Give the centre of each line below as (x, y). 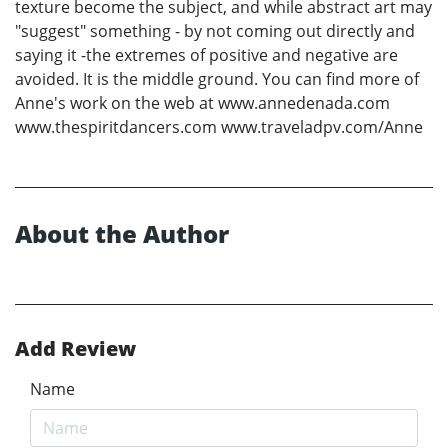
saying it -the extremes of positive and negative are (206, 54)
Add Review (75, 348)
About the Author (122, 233)
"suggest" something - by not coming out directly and (215, 30)
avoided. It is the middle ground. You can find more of (217, 78)
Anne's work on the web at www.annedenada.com (202, 102)
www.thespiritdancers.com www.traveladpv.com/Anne (219, 126)
